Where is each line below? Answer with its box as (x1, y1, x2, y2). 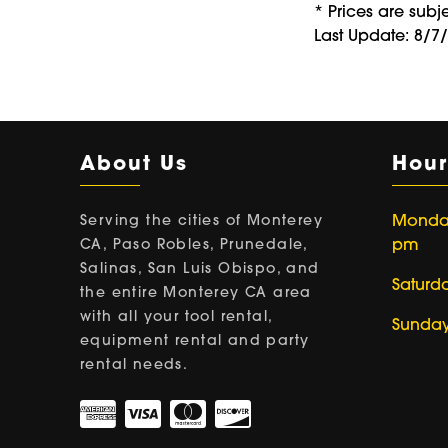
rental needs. (80, 357, 189, 373)
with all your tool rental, (80, 309, 273, 325)
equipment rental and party (80, 333, 310, 349)
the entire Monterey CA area (80, 285, 312, 301)
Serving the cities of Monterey (80, 213, 323, 229)
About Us (80, 154, 188, 175)
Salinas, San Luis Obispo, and (80, 261, 320, 277)
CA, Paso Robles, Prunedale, (80, 237, 308, 253)
